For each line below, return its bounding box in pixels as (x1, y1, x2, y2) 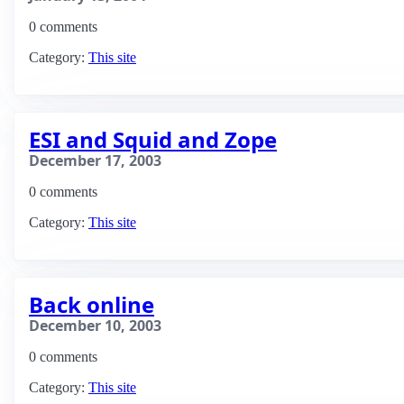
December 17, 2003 (29, 151, 161, 170)
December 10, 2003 (29, 316, 161, 335)
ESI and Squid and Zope (29, 124, 277, 154)
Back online (29, 289, 154, 319)
